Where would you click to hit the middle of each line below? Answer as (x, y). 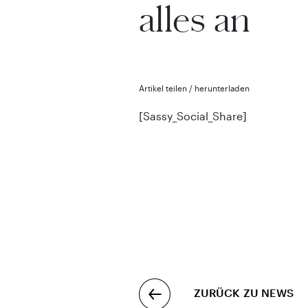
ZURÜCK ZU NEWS (243, 292)
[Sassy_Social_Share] (192, 115)
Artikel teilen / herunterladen (194, 88)
